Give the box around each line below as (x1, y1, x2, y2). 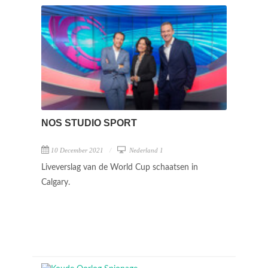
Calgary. (41, 178, 72, 187)
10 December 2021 (51, 146, 103, 154)
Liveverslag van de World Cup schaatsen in (41, 163, 198, 172)
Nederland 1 (127, 146, 163, 154)
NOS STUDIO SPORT (41, 117, 137, 128)
